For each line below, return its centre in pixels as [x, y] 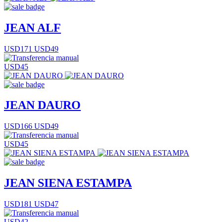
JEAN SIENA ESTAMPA [68, 183]
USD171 [18, 49]
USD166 [18, 126]
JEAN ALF [32, 28]
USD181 [18, 204]
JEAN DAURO [42, 105]
